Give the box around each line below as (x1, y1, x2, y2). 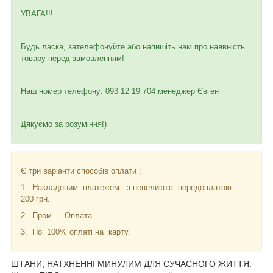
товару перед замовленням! (21, 53, 124, 63)
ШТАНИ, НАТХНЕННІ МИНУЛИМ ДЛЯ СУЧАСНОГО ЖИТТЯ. (11, 258, 252, 269)
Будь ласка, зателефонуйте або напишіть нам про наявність (21, 41, 245, 51)
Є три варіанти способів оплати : (21, 166, 144, 175)
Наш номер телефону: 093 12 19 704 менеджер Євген (21, 86, 219, 96)
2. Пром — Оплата (21, 210, 94, 220)
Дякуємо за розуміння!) (21, 119, 107, 129)
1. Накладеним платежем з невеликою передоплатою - (21, 182, 241, 192)
